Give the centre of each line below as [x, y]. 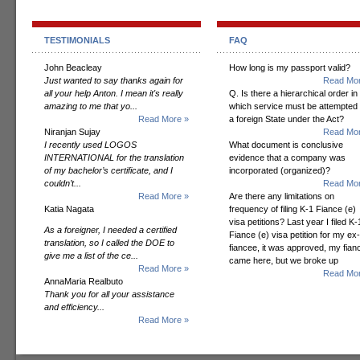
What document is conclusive [286, 145]
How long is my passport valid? [290, 67]
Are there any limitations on [282, 196]
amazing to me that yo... [91, 106]
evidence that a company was [287, 157]
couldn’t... [63, 183]
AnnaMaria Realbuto [84, 281]
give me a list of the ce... [91, 256]
